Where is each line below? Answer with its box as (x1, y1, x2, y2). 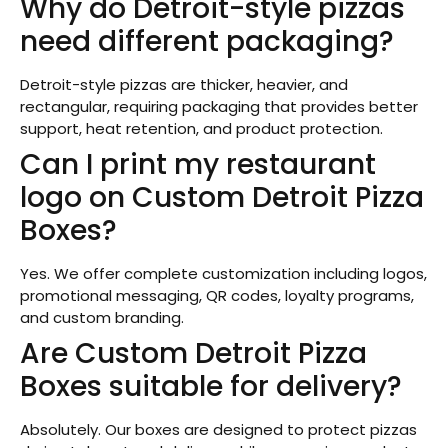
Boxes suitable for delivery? (20, 366, 402, 406)
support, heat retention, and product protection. (20, 117, 383, 139)
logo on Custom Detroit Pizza (20, 177, 424, 217)
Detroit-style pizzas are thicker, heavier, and (20, 73, 348, 95)
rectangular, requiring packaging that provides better (20, 95, 418, 117)
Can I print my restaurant (20, 144, 376, 184)
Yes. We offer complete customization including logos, (20, 262, 427, 284)
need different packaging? (20, 21, 394, 61)
